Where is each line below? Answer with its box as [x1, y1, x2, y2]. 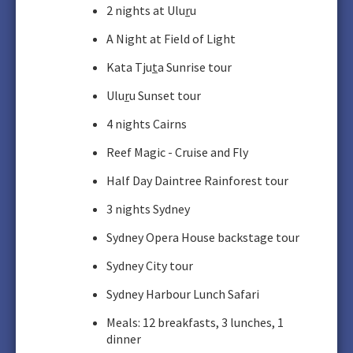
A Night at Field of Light [106, 31, 236, 46]
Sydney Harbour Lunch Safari [106, 286, 259, 302]
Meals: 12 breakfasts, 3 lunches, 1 [106, 314, 284, 330]
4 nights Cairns [106, 116, 187, 132]
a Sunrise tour [158, 59, 232, 75]
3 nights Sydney [106, 201, 190, 217]
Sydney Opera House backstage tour [106, 229, 299, 245]
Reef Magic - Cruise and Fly [106, 144, 248, 160]
